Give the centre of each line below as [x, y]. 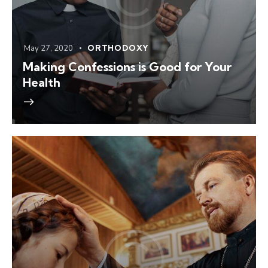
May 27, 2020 [48, 48]
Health [42, 82]
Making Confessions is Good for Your [127, 66]
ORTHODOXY [118, 48]
